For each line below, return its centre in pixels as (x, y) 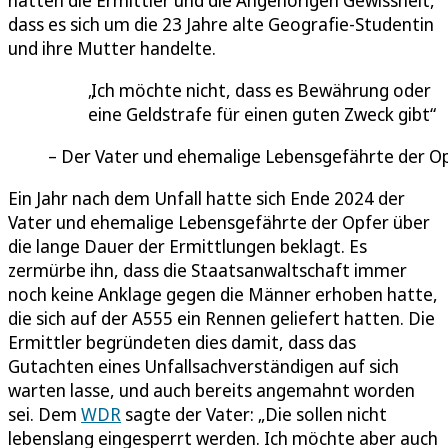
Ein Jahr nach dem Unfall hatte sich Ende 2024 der (206, 197)
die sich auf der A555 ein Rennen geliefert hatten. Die (221, 317)
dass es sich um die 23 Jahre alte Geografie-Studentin (221, 23)
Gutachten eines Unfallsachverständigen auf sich (203, 365)
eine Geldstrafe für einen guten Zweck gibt (259, 113)
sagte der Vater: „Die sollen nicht (254, 413)
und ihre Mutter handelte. (112, 47)
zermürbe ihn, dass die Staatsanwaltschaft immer (207, 269)
